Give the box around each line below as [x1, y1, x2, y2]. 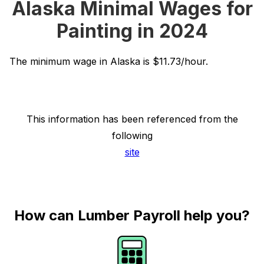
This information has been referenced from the [26, 113, 238, 125]
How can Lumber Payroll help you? [14, 207, 250, 224]
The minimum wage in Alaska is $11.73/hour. [9, 55, 208, 67]
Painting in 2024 [56, 19, 208, 42]
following [111, 130, 153, 141]
